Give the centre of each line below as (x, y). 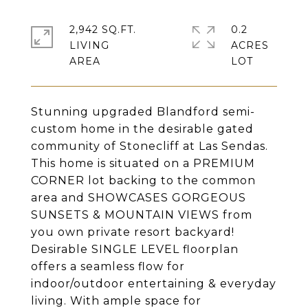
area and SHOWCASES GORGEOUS (139, 198)
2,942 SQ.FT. (103, 30)
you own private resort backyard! (133, 232)
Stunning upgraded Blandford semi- (143, 112)
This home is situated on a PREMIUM (143, 163)
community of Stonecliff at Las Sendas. (150, 146)
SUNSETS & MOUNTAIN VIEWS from (142, 215)
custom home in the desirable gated (142, 129)
